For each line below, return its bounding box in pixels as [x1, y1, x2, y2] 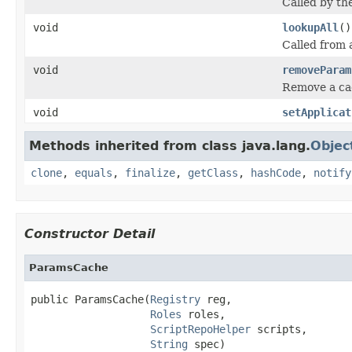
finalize [125, 166, 175, 179]
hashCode [251, 166, 301, 179]
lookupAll [282, 20, 339, 34]
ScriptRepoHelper [150, 322, 251, 335]
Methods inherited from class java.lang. [29, 137, 310, 153]
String [150, 337, 188, 350]
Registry [150, 292, 200, 306]
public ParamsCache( [31, 292, 150, 306]
